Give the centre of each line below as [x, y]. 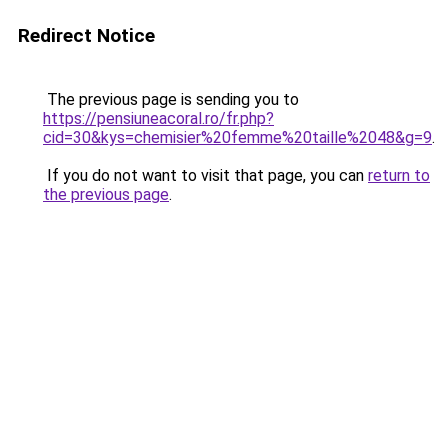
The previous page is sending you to [171, 99]
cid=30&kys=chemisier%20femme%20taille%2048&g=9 [237, 137]
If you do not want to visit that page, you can [205, 175]
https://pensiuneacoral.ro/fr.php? [158, 118]
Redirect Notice [86, 35]
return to [399, 175]
